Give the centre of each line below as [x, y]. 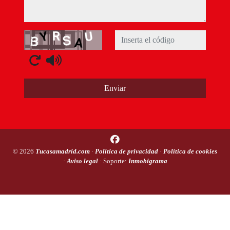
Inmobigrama [148, 161]
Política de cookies [190, 151]
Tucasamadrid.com [63, 151]
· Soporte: [114, 161]
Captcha [39, 37]
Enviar [115, 88]
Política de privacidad [127, 151]
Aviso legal [83, 161]
